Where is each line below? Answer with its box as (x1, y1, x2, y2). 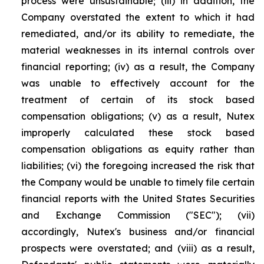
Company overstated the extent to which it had (21, 11, 255, 23)
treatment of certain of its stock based (21, 94, 255, 105)
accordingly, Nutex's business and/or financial (21, 226, 255, 237)
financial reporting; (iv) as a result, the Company (21, 61, 255, 72)
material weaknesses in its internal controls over (21, 44, 255, 56)
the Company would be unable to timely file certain (21, 176, 255, 188)
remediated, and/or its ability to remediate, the (21, 28, 255, 39)
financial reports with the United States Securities (21, 193, 255, 204)
